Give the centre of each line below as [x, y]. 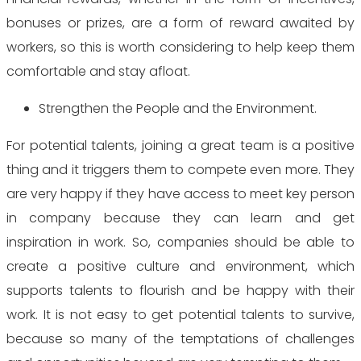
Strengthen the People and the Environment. [178, 108]
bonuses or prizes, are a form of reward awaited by [180, 23]
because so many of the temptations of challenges [180, 339]
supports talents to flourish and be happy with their [180, 290]
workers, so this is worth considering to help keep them [180, 47]
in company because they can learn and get [180, 218]
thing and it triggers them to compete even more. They [180, 170]
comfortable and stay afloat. [98, 71]
